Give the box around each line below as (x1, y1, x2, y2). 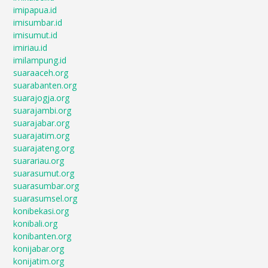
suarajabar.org (13, 117, 70, 129)
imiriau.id (13, 42, 48, 54)
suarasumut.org (13, 167, 75, 179)
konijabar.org (13, 243, 65, 255)
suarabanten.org (13, 80, 77, 92)
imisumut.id (13, 29, 58, 41)
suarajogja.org (13, 92, 70, 104)
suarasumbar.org (13, 180, 80, 192)
